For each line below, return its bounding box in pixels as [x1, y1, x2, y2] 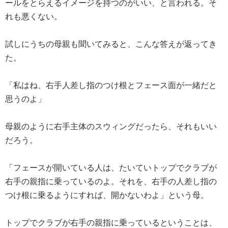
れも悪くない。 [5, 11, 62, 21]
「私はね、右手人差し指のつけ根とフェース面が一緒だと [5, 80, 217, 90]
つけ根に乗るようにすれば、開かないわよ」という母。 [5, 190, 209, 200]
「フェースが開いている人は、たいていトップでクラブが [5, 162, 217, 173]
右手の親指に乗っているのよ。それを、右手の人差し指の [5, 176, 217, 186]
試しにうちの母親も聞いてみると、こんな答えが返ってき [5, 39, 217, 49]
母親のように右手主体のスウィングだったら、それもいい [5, 121, 217, 131]
